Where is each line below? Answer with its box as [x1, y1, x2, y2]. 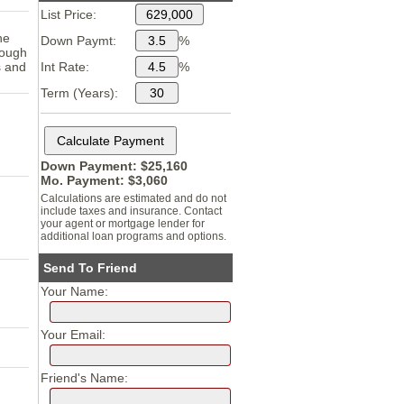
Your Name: [41, 284, 109, 299]
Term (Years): [41, 86, 119, 101]
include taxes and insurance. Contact [41, 205, 223, 218]
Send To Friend [43, 261, 138, 276]
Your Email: [41, 327, 106, 343]
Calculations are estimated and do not [41, 192, 227, 206]
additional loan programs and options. [41, 230, 227, 243]
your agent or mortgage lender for [41, 217, 206, 231]
